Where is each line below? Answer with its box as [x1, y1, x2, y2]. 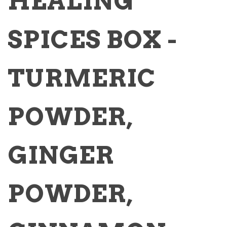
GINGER [8, 140, 114, 170]
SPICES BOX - [8, 24, 177, 54]
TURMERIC [8, 63, 156, 93]
